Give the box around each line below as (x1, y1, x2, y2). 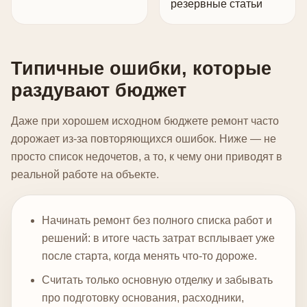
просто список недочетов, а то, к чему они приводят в (11, 151, 282, 163)
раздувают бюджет (11, 79, 186, 101)
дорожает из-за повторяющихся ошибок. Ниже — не (11, 133, 276, 145)
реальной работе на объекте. (11, 169, 159, 181)
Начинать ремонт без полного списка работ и (42, 214, 272, 227)
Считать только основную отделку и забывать (42, 274, 273, 286)
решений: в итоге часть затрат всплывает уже (42, 232, 275, 245)
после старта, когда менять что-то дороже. (42, 250, 257, 262)
